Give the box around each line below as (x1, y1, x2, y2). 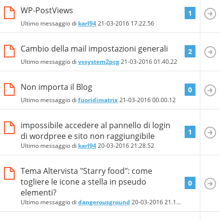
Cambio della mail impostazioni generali (21, 43, 168, 54)
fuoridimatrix (78, 95, 118, 104)
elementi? (21, 187, 56, 198)
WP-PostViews (21, 4, 73, 16)
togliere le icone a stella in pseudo (21, 176, 146, 187)
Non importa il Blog (21, 81, 92, 92)
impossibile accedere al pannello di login (21, 119, 170, 131)
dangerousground (78, 197, 130, 206)
